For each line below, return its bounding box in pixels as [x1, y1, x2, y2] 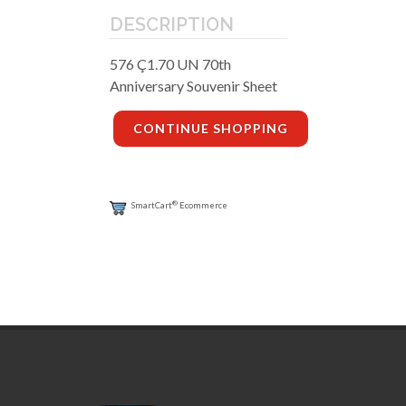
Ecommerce [178, 200, 227, 211]
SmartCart [131, 200, 172, 211]
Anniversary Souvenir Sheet [110, 77, 277, 95]
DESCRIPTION [110, 14, 234, 36]
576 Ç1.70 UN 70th [110, 55, 231, 73]
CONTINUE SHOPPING [133, 121, 288, 137]
